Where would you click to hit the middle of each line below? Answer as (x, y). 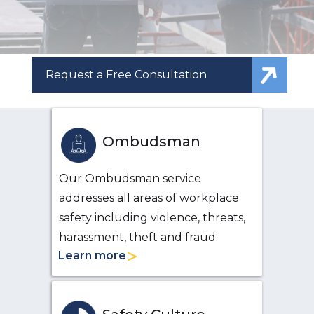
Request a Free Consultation (126, 75)
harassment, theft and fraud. (138, 237)
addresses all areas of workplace (149, 198)
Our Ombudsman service (130, 178)
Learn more (92, 255)
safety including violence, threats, (152, 218)
